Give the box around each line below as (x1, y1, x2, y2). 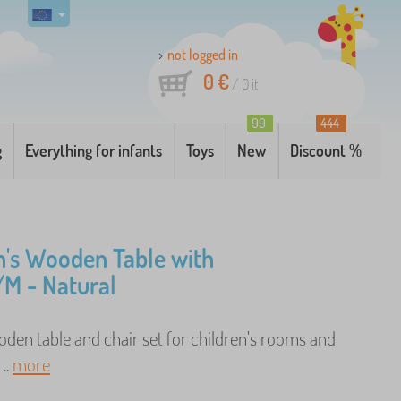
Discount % (289, 141, 362, 160)
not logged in (167, 46, 238, 64)
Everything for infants (25, 141, 163, 160)
